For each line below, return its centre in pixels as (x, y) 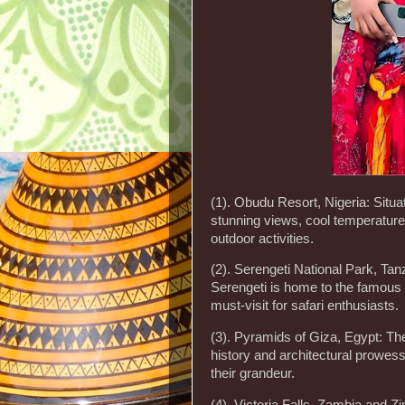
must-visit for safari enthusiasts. (305, 306)
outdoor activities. (262, 238)
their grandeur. (253, 374)
